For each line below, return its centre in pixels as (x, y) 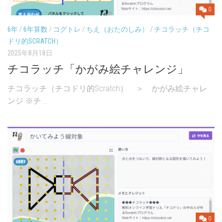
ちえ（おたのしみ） (117, 29)
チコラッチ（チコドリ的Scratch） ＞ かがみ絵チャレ (107, 89)
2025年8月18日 (30, 53)
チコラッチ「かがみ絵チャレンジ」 (98, 69)
